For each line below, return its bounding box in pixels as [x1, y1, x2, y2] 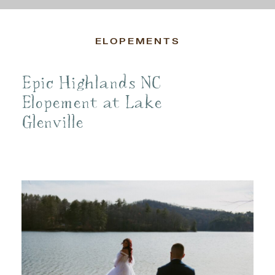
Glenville [21, 111, 83, 133]
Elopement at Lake [21, 91, 162, 114]
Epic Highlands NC [21, 72, 162, 94]
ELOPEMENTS [95, 37, 180, 47]
